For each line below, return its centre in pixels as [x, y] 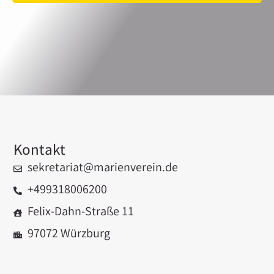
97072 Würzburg [68, 235]
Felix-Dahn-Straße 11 [80, 213]
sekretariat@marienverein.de [102, 169]
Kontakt [40, 152]
